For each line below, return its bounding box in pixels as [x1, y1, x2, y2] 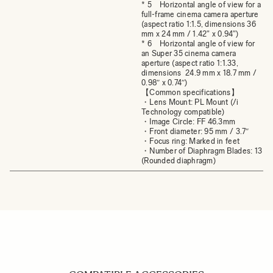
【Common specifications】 [141, 87, 239, 97]
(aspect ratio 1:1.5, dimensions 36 [141, 19, 256, 29]
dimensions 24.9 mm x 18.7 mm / [141, 68, 257, 77]
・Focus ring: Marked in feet [141, 136, 240, 146]
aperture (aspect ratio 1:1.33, [141, 58, 238, 68]
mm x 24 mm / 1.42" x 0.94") [141, 29, 239, 38]
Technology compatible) [141, 107, 225, 116]
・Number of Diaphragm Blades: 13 [141, 146, 263, 155]
